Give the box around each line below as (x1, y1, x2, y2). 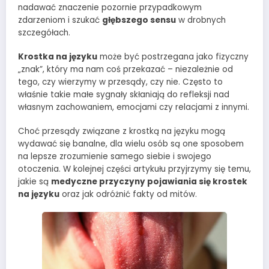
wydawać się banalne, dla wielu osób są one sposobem (18, 138, 244, 150)
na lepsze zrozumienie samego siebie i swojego (18, 150, 211, 162)
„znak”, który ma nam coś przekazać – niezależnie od (18, 63, 233, 75)
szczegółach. (18, 26, 70, 38)
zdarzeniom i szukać (18, 14, 102, 26)
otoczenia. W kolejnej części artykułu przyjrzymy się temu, (18, 163, 251, 175)
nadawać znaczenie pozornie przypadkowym (18, 1, 202, 13)
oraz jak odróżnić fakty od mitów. (59, 188, 197, 200)
